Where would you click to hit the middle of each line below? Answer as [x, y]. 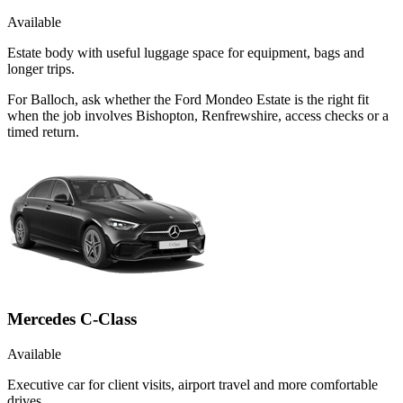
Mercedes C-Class [72, 319]
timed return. [43, 131]
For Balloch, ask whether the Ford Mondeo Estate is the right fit [188, 99]
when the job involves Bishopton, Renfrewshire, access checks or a [198, 115]
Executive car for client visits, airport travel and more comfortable [193, 384]
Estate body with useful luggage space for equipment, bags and [186, 52]
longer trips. [41, 68]
